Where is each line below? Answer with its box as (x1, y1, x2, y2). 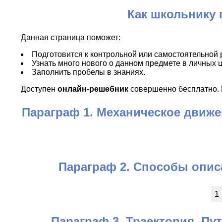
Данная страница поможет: (21, 33, 120, 42)
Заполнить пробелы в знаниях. (32, 67, 145, 76)
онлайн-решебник (57, 84, 128, 93)
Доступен (21, 84, 57, 93)
